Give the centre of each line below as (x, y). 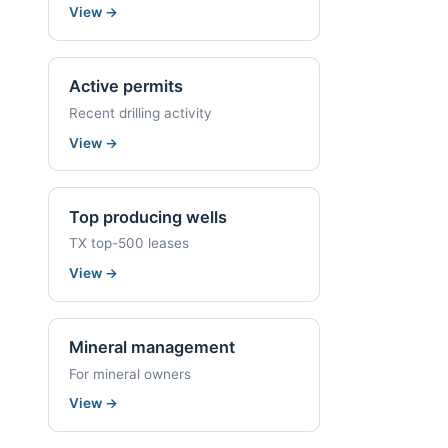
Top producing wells (148, 216)
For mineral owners (130, 373)
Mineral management (152, 347)
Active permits (126, 86)
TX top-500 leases (129, 243)
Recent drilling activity (140, 112)
